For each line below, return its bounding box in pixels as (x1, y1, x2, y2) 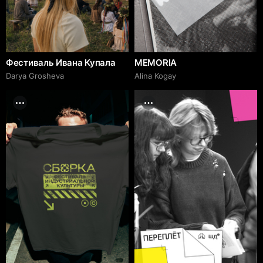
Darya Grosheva (6, 71, 64, 81)
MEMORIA (134, 57, 177, 69)
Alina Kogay (134, 71, 176, 81)
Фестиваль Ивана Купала (6, 57, 116, 69)
